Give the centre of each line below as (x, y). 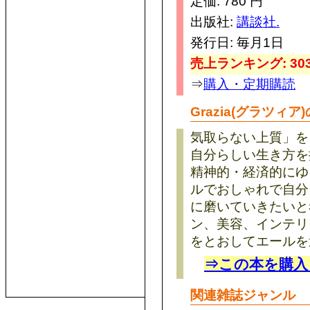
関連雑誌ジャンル (243, 295)
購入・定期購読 (249, 84)
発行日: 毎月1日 (237, 43)
